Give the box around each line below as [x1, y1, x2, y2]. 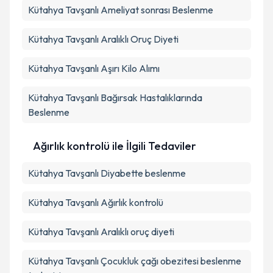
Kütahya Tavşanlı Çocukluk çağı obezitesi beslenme [28, 255, 241, 267]
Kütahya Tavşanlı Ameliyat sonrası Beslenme [28, 4, 213, 16]
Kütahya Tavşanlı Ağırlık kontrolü [28, 196, 163, 208]
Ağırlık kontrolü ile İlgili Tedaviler [33, 139, 196, 153]
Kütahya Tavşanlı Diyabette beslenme [28, 167, 186, 179]
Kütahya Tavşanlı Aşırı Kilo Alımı [28, 62, 160, 74]
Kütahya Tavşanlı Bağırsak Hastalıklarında [28, 91, 202, 104]
